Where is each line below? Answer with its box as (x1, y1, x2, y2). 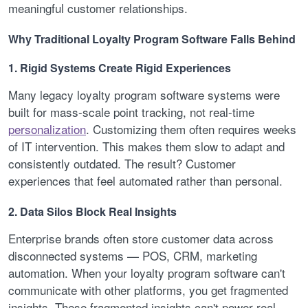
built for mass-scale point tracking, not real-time (8, 103, 254, 121)
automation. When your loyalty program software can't (8, 263, 285, 281)
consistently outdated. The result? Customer (8, 155, 236, 173)
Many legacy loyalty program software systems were (8, 86, 280, 104)
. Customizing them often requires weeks (86, 120, 296, 138)
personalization (8, 120, 86, 138)
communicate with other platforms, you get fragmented (8, 280, 288, 298)
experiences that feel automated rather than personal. (8, 172, 283, 190)
